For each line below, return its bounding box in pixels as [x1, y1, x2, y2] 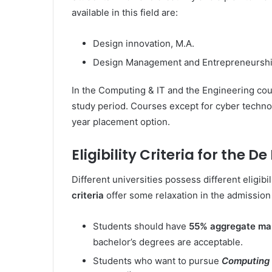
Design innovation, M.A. [93, 38, 194, 49]
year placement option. [72, 116, 170, 127]
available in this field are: [72, 7, 178, 18]
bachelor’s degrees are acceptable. [93, 236, 243, 248]
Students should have [93, 220, 189, 232]
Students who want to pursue [93, 254, 222, 267]
